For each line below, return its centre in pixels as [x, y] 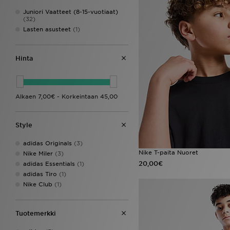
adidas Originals [47, 143]
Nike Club [38, 184]
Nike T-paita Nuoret [168, 153]
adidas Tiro [40, 174]
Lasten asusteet [47, 29]
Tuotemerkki [36, 213]
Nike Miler [38, 153]
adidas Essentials [49, 164]
